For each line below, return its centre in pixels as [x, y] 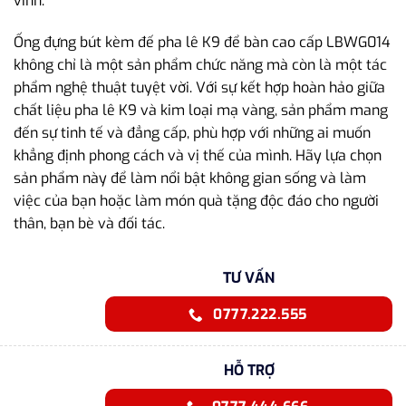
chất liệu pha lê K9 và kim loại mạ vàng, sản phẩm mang [201, 110]
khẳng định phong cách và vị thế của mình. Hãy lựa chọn [198, 155]
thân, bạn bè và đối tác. [89, 223]
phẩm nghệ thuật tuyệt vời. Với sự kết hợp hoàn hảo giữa [199, 87]
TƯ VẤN [249, 278]
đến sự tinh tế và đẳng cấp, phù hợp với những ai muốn [192, 132]
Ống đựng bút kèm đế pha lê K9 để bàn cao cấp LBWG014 [202, 42]
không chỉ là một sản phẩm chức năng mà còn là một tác [200, 64]
